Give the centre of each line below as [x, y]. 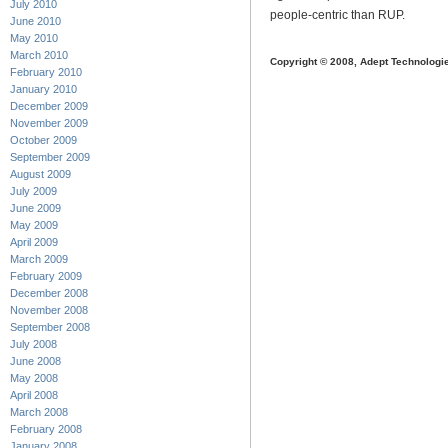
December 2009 [49, 106]
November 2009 [49, 123]
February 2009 [46, 276]
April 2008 [34, 395]
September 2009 [50, 157]
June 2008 [35, 361]
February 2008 [46, 429]
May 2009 [34, 225]
